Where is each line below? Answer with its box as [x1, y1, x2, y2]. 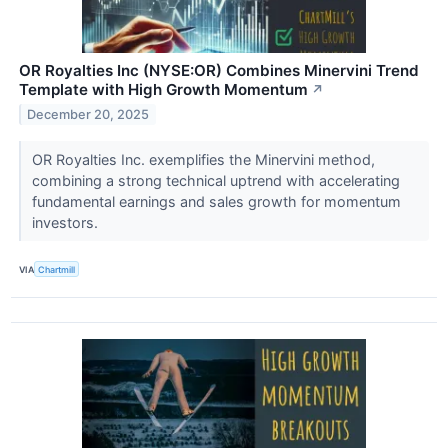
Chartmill [38, 263, 76, 275]
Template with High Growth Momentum [19, 80, 308, 100]
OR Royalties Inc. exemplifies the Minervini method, [31, 151, 375, 169]
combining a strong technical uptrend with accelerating [31, 172, 400, 190]
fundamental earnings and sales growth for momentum [31, 193, 401, 211]
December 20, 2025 [27, 106, 150, 122]
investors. [31, 214, 102, 232]
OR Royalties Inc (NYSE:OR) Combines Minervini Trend [19, 61, 419, 81]
